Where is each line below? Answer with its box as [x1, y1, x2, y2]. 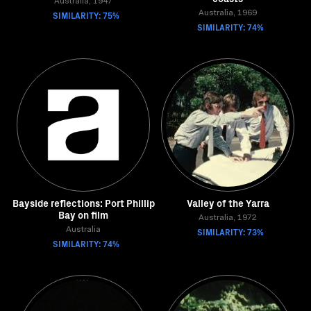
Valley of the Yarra [186, 196, 269, 210]
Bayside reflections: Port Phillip [12, 196, 155, 210]
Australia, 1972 [199, 214, 257, 222]
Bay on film [58, 208, 108, 221]
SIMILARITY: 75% [53, 9, 119, 21]
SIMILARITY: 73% [197, 226, 264, 237]
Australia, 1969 [199, 9, 257, 17]
